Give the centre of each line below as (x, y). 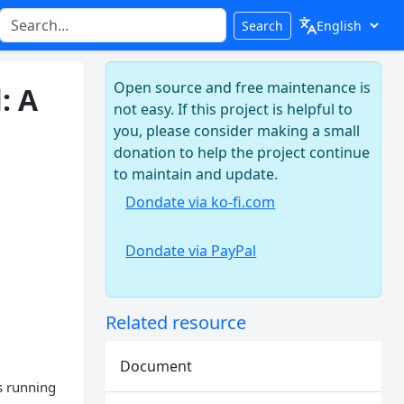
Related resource (176, 322)
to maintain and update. (196, 174)
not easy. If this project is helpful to (234, 109)
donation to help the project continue (242, 152)
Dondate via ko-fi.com (201, 202)
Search (262, 25)
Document (156, 366)
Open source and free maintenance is (243, 87)
